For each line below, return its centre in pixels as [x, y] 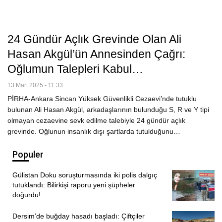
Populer [28, 155]
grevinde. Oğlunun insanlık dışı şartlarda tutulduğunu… [94, 132]
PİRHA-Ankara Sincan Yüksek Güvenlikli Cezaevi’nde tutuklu [102, 99]
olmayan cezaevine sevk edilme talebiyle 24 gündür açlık [96, 121]
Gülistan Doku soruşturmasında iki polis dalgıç [85, 175]
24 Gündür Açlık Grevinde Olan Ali [94, 39]
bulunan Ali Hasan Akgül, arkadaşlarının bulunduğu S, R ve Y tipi [108, 110]
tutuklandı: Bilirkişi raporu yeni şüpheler [74, 185]
